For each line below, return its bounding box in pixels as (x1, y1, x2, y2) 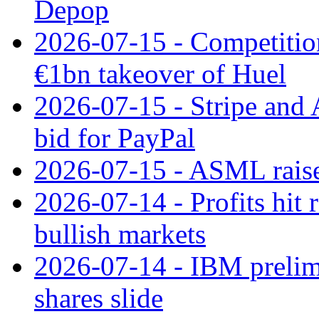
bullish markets (34, 218, 206, 249)
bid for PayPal (34, 122, 195, 153)
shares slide (34, 282, 163, 313)
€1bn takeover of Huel (34, 58, 286, 89)
